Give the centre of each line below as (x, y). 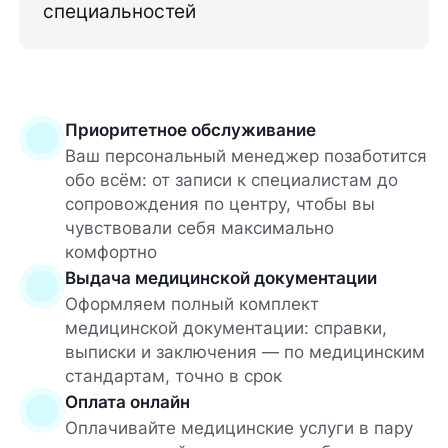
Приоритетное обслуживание (190, 129)
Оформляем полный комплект (191, 303)
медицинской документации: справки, (225, 327)
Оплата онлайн (127, 401)
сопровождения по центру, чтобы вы (219, 203)
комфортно (110, 251)
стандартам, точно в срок (173, 375)
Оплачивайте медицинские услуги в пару (238, 427)
